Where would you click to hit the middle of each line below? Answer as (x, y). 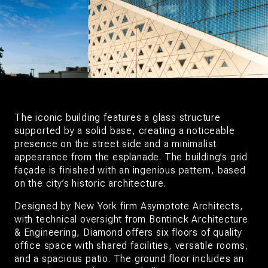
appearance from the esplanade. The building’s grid (131, 157)
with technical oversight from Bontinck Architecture (131, 219)
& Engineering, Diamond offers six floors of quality (128, 232)
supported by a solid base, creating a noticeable (125, 130)
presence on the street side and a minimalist (116, 144)
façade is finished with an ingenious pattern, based (130, 170)
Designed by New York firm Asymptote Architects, (129, 206)
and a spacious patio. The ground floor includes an (129, 258)
